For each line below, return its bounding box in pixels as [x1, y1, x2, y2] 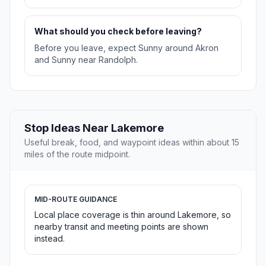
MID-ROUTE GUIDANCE [34, 195, 117, 204]
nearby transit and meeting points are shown [34, 221, 208, 232]
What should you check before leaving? [34, 26, 202, 37]
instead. [34, 233, 65, 244]
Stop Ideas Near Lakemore [24, 122, 164, 135]
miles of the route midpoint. [24, 149, 130, 160]
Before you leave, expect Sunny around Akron [34, 43, 218, 53]
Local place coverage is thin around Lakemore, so [34, 210, 231, 220]
